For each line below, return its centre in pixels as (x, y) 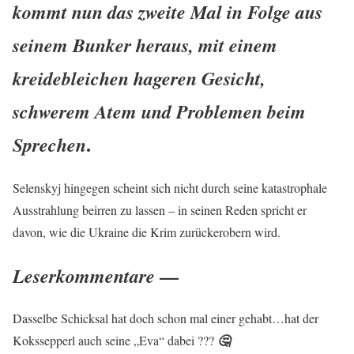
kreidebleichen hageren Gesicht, (139, 78)
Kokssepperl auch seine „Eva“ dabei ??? (115, 341)
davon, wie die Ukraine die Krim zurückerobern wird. (147, 232)
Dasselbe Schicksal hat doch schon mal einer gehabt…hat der (166, 318)
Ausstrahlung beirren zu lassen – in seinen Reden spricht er (160, 209)
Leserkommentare (84, 275)
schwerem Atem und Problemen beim (159, 111)
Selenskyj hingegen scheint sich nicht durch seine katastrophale (170, 187)
